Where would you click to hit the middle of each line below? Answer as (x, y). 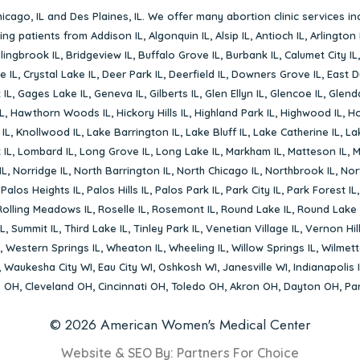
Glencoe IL (296, 93)
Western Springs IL (53, 247)
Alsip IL (233, 35)
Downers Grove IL (276, 74)
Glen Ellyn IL (234, 93)
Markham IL (254, 151)
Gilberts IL (174, 93)
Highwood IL (311, 112)
